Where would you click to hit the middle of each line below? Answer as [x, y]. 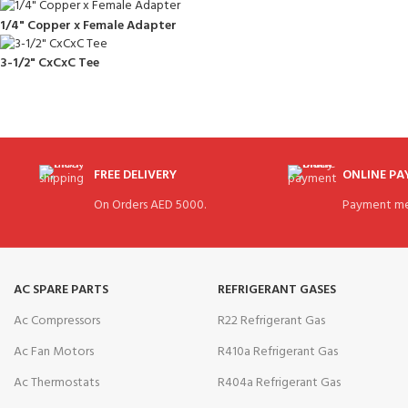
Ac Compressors [57, 321]
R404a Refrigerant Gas [279, 382]
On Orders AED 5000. [149, 205]
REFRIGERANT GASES [277, 290]
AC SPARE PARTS [61, 290]
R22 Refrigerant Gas [271, 321]
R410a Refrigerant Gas [278, 352]
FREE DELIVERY [135, 175]
